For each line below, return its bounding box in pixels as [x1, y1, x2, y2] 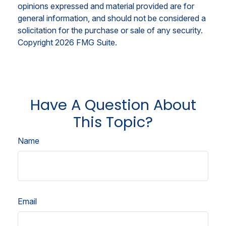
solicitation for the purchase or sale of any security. [18, 25, 203, 36]
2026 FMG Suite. [55, 37, 117, 48]
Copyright [18, 37, 55, 48]
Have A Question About [30, 95, 196, 116]
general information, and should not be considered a [18, 13, 206, 24]
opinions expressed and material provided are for [18, 1, 194, 12]
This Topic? [73, 112, 153, 133]
